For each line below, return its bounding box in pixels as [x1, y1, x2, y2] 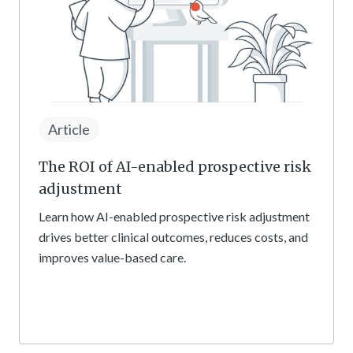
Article [48, 120, 90, 138]
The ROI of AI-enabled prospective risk [39, 157, 311, 176]
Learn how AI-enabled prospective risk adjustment [39, 208, 310, 224]
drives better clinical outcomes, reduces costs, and [39, 229, 308, 244]
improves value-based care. [39, 249, 186, 265]
